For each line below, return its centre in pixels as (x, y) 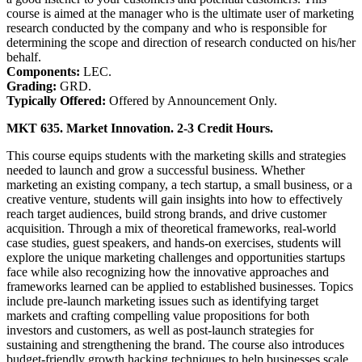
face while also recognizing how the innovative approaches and (168, 271)
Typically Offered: (58, 100)
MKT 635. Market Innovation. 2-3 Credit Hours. (140, 128)
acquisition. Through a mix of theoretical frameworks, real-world (171, 228)
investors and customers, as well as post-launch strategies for (160, 330)
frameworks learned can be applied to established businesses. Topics (180, 286)
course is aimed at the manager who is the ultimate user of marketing (180, 13)
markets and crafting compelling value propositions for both (158, 315)
